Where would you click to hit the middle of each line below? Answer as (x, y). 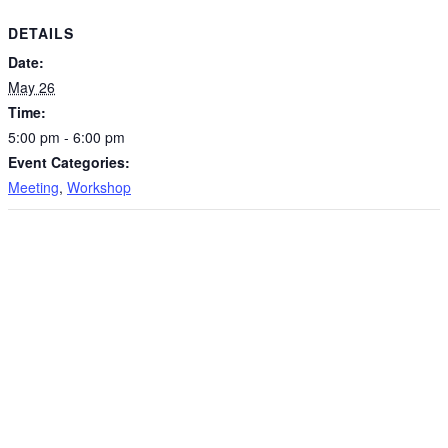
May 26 (31, 86)
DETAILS (41, 32)
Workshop (99, 186)
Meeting (33, 186)
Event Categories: (69, 161)
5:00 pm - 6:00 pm (66, 136)
